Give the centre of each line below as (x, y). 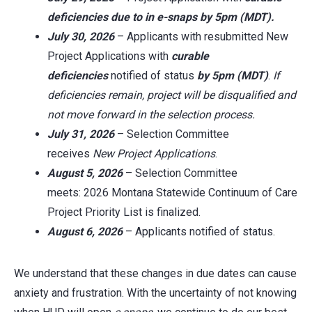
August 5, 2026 (86, 173)
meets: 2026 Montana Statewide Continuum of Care (172, 192)
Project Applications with (109, 56)
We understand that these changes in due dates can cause (155, 273)
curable (190, 56)
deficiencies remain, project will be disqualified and (172, 95)
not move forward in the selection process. (151, 114)
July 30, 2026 (81, 36)
